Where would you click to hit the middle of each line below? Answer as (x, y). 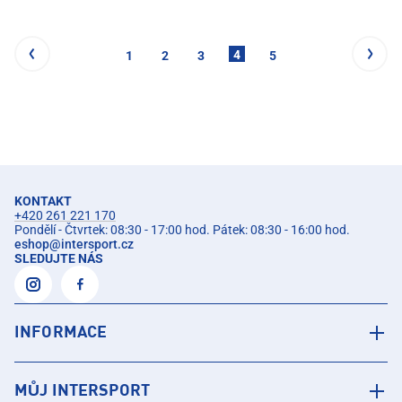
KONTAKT (43, 201)
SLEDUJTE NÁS (59, 259)
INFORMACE (61, 333)
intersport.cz (97, 245)
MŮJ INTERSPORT (82, 392)
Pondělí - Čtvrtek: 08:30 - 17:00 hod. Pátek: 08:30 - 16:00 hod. (182, 230)
